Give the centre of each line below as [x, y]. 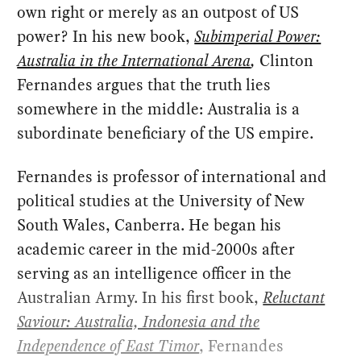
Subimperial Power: [258, 37]
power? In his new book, [106, 37]
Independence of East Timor [108, 346]
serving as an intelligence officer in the [155, 274]
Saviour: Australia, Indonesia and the [139, 322]
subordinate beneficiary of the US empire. [166, 133]
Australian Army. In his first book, [138, 298]
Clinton [287, 61]
